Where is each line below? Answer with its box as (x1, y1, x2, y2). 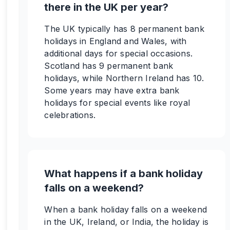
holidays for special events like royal (44, 98, 190, 108)
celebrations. (44, 110, 95, 120)
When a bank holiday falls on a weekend (44, 204, 207, 215)
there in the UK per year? (44, 1, 169, 13)
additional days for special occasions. (44, 48, 193, 59)
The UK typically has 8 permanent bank (44, 24, 204, 34)
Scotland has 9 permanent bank (44, 61, 174, 71)
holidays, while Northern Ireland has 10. (44, 73, 204, 83)
